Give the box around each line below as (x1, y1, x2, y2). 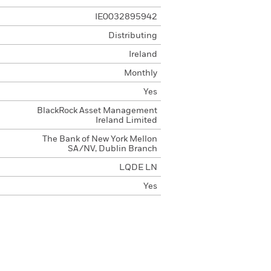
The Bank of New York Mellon (42, 135, 157, 143)
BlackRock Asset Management (36, 106, 157, 115)
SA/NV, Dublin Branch (67, 145, 157, 153)
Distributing (108, 31, 157, 40)
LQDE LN (119, 163, 157, 172)
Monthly (123, 69, 157, 77)
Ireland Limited (95, 116, 157, 125)
